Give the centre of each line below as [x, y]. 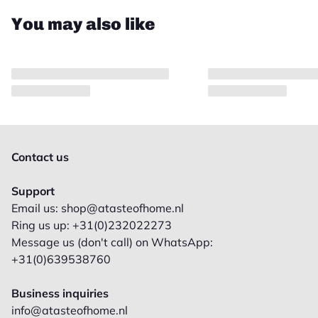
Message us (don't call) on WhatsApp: [112, 242]
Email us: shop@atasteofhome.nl [98, 208]
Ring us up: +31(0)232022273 [92, 225]
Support [33, 191]
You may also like [83, 24]
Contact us [40, 157]
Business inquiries [60, 293]
